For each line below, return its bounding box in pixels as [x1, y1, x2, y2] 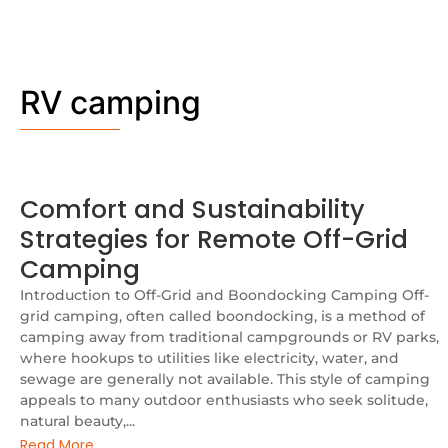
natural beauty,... [20, 411, 135, 430]
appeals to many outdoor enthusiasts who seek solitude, [20, 390, 428, 409]
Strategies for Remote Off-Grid [20, 221, 408, 257]
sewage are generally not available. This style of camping [20, 369, 430, 388]
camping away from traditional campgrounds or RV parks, [20, 327, 439, 346]
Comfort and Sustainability [20, 191, 365, 227]
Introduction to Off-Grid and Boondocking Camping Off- [20, 285, 429, 304]
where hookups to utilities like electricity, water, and [20, 348, 399, 367]
